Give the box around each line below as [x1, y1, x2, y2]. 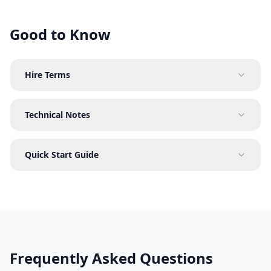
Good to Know [10, 24, 111, 45]
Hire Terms [25, 69, 70, 81]
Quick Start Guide [25, 149, 99, 161]
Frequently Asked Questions [10, 248, 213, 269]
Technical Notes [25, 109, 90, 121]
